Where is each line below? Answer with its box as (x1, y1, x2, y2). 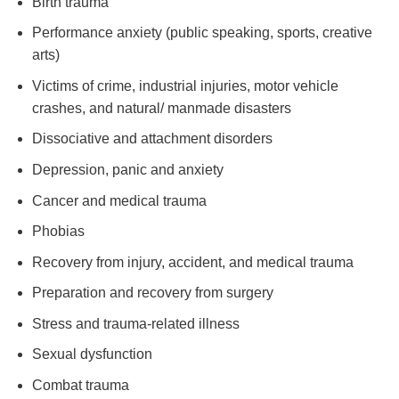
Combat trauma (31, 378, 129, 394)
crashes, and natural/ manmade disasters (31, 100, 291, 116)
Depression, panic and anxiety (31, 161, 224, 177)
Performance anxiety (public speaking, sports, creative (31, 25, 372, 41)
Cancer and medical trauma (31, 192, 207, 208)
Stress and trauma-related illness (31, 315, 240, 331)
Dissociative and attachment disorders (31, 131, 273, 147)
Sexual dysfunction (31, 346, 152, 362)
